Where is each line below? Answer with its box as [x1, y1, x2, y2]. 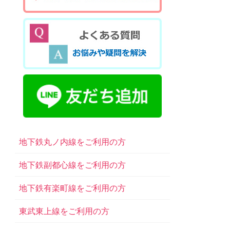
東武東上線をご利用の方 [19, 206, 110, 216]
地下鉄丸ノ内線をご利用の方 [19, 137, 126, 146]
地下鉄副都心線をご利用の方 [19, 160, 126, 169]
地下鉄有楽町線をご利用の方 [19, 183, 126, 193]
